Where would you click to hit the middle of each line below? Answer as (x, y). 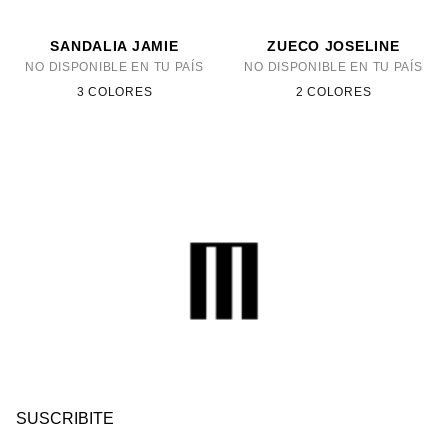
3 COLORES (114, 91)
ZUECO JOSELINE (333, 45)
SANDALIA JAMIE (114, 45)
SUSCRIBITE (65, 418)
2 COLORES (333, 91)
